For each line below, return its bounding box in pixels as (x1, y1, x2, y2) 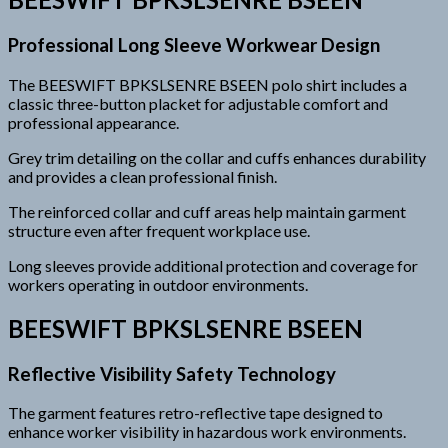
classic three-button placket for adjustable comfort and (8, 93, 388, 113)
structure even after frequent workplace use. (8, 220, 310, 240)
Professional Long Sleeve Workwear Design (8, 34, 380, 57)
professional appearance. (8, 112, 179, 132)
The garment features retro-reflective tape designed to (8, 403, 383, 423)
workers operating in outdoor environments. (8, 274, 308, 294)
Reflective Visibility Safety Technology (8, 362, 336, 385)
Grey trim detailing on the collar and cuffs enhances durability (8, 147, 426, 167)
